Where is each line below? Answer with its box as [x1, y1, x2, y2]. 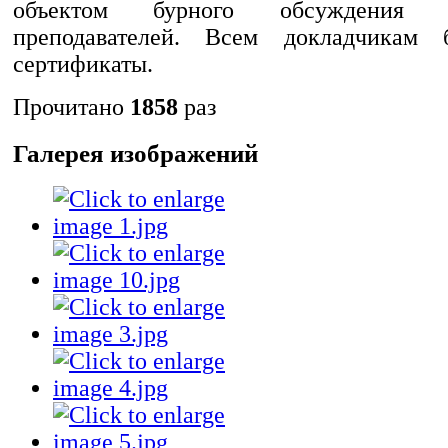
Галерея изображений [13, 139, 258, 167]
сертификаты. [13, 50, 153, 77]
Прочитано [13, 93, 130, 120]
